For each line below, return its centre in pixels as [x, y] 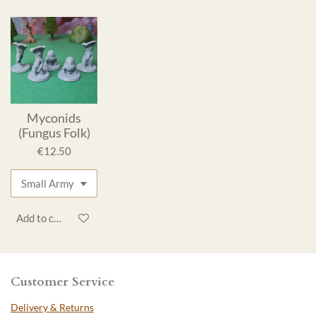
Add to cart [42, 218]
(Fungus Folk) [54, 133]
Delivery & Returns [52, 307]
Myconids [54, 118]
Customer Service [63, 281]
